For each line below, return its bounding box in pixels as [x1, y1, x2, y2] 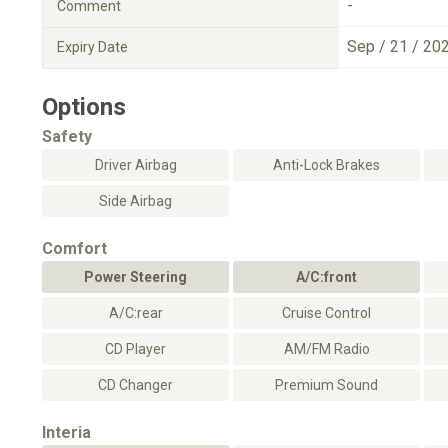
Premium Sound [275, 377, 378, 393]
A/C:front [296, 269, 357, 285]
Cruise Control [282, 305, 371, 321]
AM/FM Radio [283, 341, 370, 357]
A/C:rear [108, 305, 163, 321]
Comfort [42, 239, 107, 258]
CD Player [105, 341, 166, 357]
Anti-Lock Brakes [273, 157, 380, 173]
